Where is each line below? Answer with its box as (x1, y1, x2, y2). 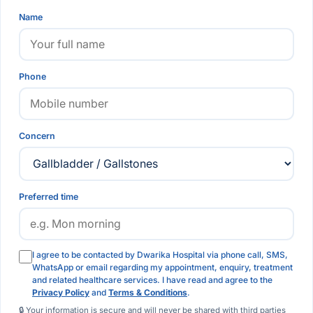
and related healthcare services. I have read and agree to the (32, 274, 272, 285)
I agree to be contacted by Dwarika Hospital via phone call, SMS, (32, 249, 288, 260)
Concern (19, 130, 55, 141)
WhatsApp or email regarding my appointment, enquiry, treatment (32, 261, 293, 272)
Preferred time (19, 191, 78, 202)
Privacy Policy (32, 286, 89, 298)
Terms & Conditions (108, 286, 187, 298)
